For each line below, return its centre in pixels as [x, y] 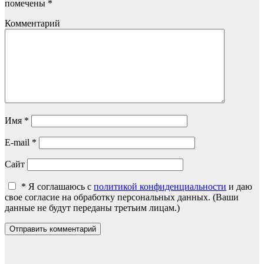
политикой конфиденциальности [160, 187]
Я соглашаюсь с [61, 187]
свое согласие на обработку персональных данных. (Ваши [122, 197]
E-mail [18, 143]
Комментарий [32, 24]
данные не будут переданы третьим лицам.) [92, 208]
